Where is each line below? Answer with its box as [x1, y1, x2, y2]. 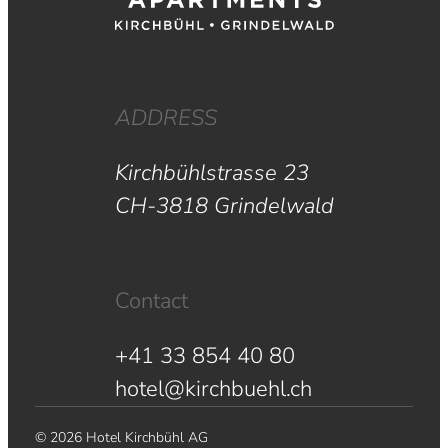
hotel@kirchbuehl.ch [114, 373, 312, 404]
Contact [114, 285, 188, 316]
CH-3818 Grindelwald [114, 190, 334, 221]
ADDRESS [114, 102, 217, 133]
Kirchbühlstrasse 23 [114, 157, 309, 188]
